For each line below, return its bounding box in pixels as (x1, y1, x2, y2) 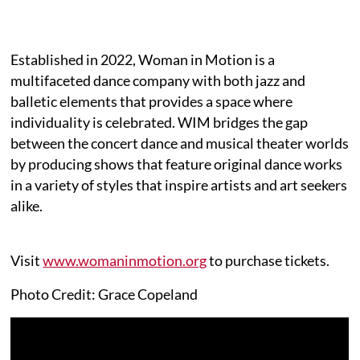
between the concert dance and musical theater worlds (10, 133, 350, 152)
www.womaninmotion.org (43, 251, 207, 269)
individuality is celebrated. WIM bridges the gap (10, 112, 309, 131)
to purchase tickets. (207, 251, 330, 269)
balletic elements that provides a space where (10, 92, 293, 110)
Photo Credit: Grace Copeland (10, 284, 198, 303)
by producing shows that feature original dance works (10, 154, 343, 173)
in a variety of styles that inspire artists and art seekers (10, 175, 348, 194)
